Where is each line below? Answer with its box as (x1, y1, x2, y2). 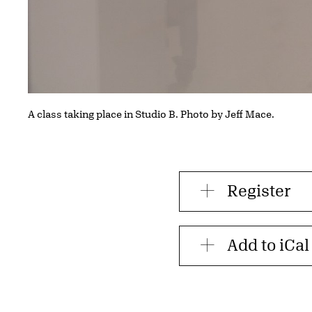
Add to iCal (227, 235, 310, 253)
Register (227, 181, 292, 199)
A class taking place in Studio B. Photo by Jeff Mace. (28, 107, 276, 120)
